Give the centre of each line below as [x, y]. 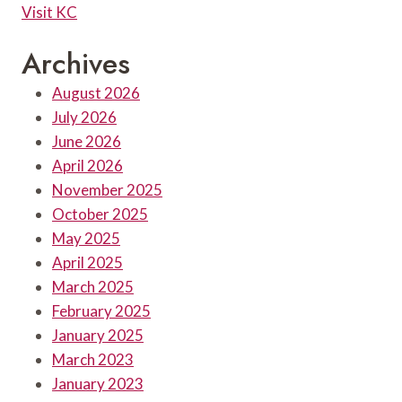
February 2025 [101, 311]
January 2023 [98, 384]
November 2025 [107, 190]
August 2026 [96, 93]
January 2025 [98, 335]
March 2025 [93, 287]
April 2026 [87, 166]
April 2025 [87, 262]
